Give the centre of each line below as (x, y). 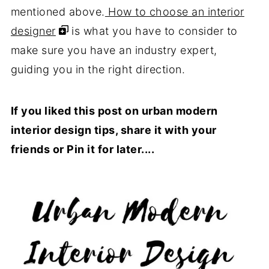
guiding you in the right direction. (98, 69)
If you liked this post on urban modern (114, 110)
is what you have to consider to (153, 31)
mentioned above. (58, 11)
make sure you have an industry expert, (114, 50)
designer (33, 31)
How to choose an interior (174, 11)
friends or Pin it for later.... (83, 149)
